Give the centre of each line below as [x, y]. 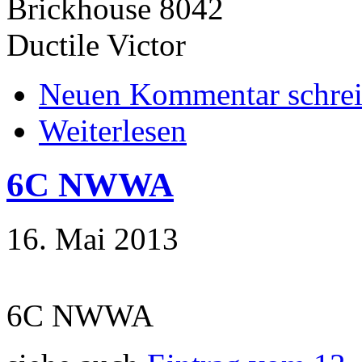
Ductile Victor [96, 44]
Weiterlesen [113, 130]
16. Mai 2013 [93, 238]
